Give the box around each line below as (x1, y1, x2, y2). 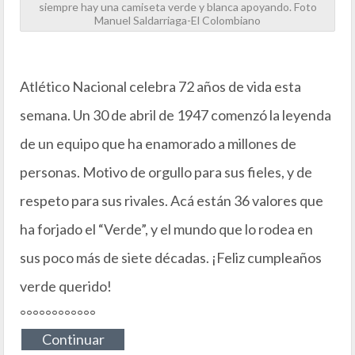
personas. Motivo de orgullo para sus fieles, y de (20, 163, 312, 181)
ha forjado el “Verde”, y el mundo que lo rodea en (20, 220, 313, 239)
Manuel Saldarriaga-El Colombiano (94, 13, 261, 28)
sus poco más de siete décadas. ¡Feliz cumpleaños (20, 249, 322, 267)
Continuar (41, 330, 105, 349)
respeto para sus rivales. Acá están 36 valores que (20, 192, 323, 210)
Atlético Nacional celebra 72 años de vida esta (20, 78, 301, 96)
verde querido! (20, 277, 112, 296)
